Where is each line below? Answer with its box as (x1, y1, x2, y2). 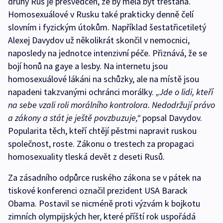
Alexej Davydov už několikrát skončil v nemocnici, (8, 34, 190, 46)
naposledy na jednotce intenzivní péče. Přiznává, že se (8, 47, 207, 59)
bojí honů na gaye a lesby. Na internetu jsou (8, 60, 168, 72)
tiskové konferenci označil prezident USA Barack (8, 185, 188, 197)
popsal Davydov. (140, 112, 202, 124)
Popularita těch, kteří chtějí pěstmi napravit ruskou (8, 125, 197, 137)
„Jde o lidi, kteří (156, 86, 213, 98)
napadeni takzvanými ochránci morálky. (8, 86, 156, 98)
